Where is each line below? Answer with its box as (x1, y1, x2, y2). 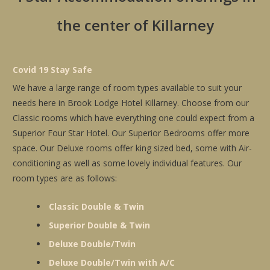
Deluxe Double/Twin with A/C (49, 257, 175, 268)
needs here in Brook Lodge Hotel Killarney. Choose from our (13, 97, 250, 108)
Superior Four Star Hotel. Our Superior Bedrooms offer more (13, 127, 250, 139)
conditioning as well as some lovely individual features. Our (13, 157, 242, 169)
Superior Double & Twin (49, 219, 151, 231)
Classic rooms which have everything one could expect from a (13, 112, 255, 124)
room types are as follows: (13, 172, 118, 184)
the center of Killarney (56, 15, 214, 35)
